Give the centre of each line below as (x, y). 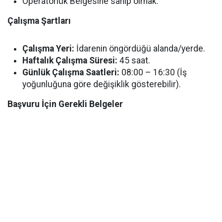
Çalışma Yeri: (48, 49)
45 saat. (134, 61)
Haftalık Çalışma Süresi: (70, 61)
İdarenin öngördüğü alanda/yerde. (140, 49)
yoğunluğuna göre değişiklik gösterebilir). (102, 84)
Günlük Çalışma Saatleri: (71, 73)
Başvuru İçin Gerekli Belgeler (65, 104)
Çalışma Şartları (39, 21)
